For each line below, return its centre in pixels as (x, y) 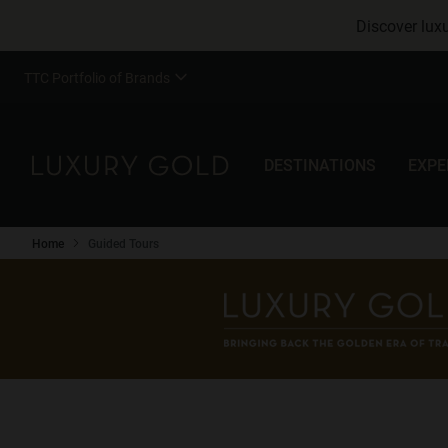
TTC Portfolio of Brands (97, 77)
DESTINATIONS (320, 164)
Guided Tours (123, 243)
